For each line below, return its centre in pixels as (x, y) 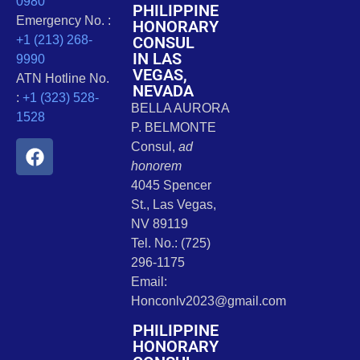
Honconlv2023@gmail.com (208, 301)
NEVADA (163, 91)
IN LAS (157, 59)
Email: (149, 282)
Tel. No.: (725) (170, 243)
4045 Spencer (171, 186)
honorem (156, 166)
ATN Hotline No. (63, 79)
